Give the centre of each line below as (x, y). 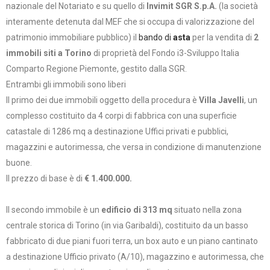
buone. (19, 163)
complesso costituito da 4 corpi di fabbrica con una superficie (121, 116)
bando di (156, 37)
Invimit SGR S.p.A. (182, 6)
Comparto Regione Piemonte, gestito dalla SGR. (96, 69)
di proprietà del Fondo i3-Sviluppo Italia (165, 53)
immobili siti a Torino (49, 53)
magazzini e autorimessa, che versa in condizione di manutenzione (134, 147)
